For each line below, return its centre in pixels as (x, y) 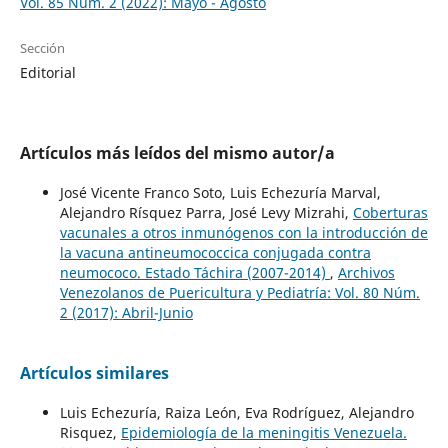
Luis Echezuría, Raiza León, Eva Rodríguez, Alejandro (236, 413)
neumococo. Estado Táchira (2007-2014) (194, 273)
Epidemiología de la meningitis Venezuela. (263, 433)
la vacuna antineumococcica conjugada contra (215, 253)
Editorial (47, 73)
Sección (42, 48)
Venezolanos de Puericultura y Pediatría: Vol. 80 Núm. (239, 293)
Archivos (366, 273)
